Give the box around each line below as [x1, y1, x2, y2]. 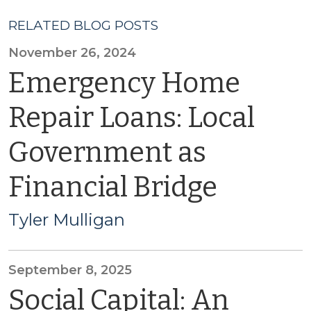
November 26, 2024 [8, 45, 136, 60]
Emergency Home [8, 67, 240, 100]
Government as [8, 136, 206, 169]
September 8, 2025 [8, 262, 132, 278]
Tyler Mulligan [8, 210, 125, 230]
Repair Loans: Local [8, 101, 255, 135]
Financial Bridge [8, 171, 217, 204]
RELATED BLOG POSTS [8, 17, 158, 33]
